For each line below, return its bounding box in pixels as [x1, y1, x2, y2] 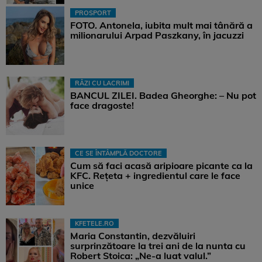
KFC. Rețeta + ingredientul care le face [70, 170, 240, 182]
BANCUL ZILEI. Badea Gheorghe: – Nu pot [70, 89, 256, 102]
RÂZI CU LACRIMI [75, 79, 129, 88]
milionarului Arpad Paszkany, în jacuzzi [70, 29, 244, 42]
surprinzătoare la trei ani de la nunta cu [70, 240, 246, 252]
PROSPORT [75, 9, 111, 18]
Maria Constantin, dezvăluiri [70, 230, 195, 242]
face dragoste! [70, 99, 134, 112]
